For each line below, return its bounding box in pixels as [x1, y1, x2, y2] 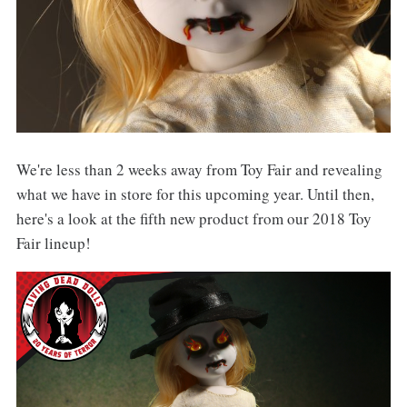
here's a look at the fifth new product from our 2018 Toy [15, 208, 372, 230]
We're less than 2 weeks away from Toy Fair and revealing [15, 159, 382, 181]
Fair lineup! [15, 233, 91, 254]
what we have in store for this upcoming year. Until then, [15, 184, 374, 205]
